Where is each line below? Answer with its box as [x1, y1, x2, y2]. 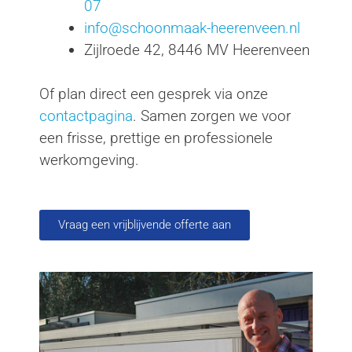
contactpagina [39, 107, 133, 126]
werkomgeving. [39, 151, 139, 170]
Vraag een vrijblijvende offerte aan [58, 217, 231, 232]
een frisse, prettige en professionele [39, 129, 273, 148]
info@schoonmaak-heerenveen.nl [84, 18, 300, 37]
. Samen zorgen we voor [133, 107, 291, 126]
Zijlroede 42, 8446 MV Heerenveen [84, 40, 310, 59]
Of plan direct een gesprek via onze [39, 85, 268, 104]
